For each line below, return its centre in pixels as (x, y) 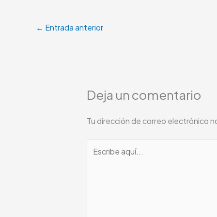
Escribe (99, 145)
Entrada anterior (73, 27)
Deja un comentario (144, 95)
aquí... (97, 157)
